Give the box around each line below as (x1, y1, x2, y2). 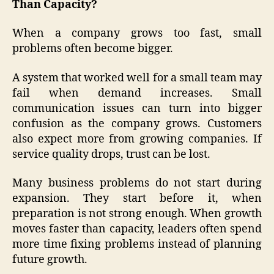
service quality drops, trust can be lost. (12, 147, 210, 161)
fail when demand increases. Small (12, 86, 262, 100)
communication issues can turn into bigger (12, 101, 262, 116)
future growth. (12, 253, 87, 267)
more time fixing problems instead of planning (12, 237, 262, 252)
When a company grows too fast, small (12, 26, 262, 41)
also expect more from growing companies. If (12, 131, 262, 146)
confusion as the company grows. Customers (12, 116, 262, 131)
